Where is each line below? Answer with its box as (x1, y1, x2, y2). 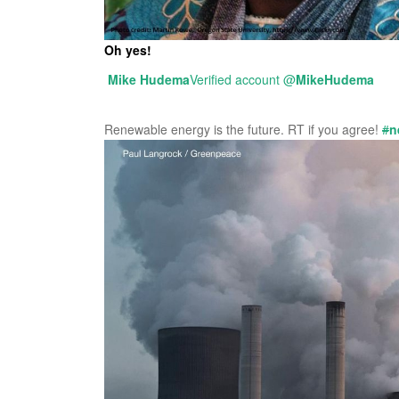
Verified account (190, 69, 280, 88)
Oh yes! (104, 40, 151, 59)
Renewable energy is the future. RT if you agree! (104, 119, 382, 138)
